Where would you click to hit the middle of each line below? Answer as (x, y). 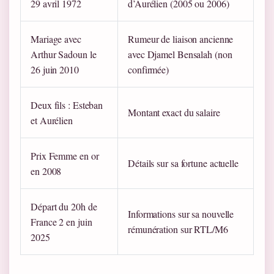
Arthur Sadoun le (64, 54)
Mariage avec (56, 39)
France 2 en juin (61, 221)
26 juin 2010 (55, 69)
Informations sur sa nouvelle (181, 213)
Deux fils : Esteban (67, 105)
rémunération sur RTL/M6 (178, 229)
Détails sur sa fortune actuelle (183, 163)
